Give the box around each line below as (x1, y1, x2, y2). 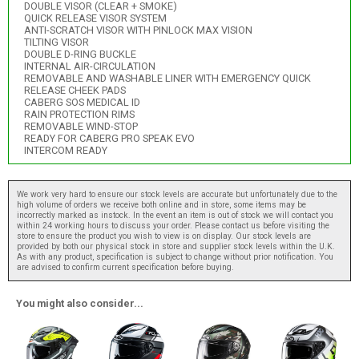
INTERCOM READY (23, 144, 107, 157)
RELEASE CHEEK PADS (23, 84, 126, 97)
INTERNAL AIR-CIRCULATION (23, 60, 155, 73)
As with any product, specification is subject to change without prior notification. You (17, 251, 333, 262)
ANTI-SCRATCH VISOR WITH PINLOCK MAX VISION (23, 24, 252, 37)
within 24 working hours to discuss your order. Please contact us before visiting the (17, 220, 329, 231)
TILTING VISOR (23, 36, 89, 49)
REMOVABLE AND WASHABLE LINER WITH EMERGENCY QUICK (23, 72, 311, 85)
